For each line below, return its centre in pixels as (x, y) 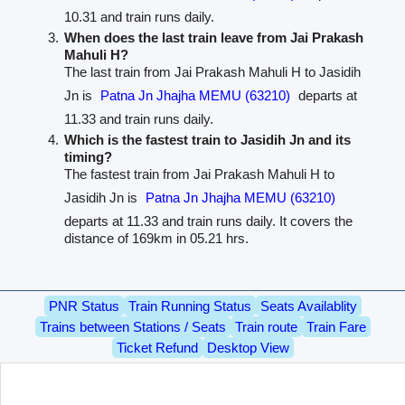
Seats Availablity (308, 306)
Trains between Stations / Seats (132, 326)
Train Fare (336, 326)
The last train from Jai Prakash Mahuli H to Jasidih (212, 71)
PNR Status (84, 306)
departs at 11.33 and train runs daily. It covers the (208, 221)
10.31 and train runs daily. (139, 16)
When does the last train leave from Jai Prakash (213, 37)
